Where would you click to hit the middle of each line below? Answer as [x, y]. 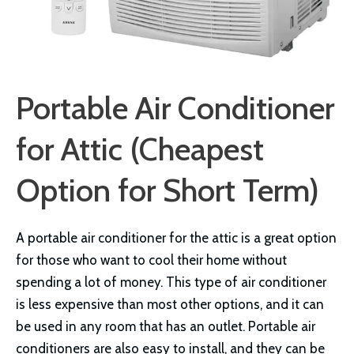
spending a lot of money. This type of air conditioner [171, 282]
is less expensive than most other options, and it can [170, 305]
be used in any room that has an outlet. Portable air [166, 327]
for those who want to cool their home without [151, 260]
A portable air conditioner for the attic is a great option [176, 238]
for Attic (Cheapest [140, 149]
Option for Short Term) [168, 190]
